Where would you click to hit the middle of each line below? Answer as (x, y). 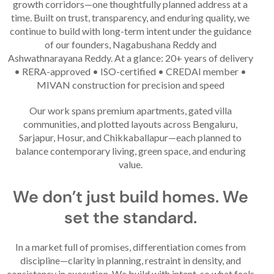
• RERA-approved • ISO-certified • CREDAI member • (131, 72)
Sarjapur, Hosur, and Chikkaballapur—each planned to (131, 138)
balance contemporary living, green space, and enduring (130, 151)
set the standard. (130, 217)
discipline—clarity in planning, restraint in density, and (130, 260)
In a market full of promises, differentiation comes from (130, 246)
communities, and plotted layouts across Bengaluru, (131, 124)
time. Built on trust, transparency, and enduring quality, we (131, 18)
